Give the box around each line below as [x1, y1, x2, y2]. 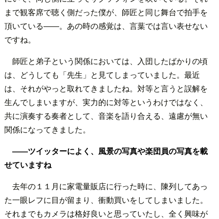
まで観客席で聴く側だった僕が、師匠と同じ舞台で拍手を [4, 6, 208, 18]
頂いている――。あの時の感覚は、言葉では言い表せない [4, 20, 208, 31]
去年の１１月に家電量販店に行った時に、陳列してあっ [12, 180, 208, 192]
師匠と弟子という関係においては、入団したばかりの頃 [12, 55, 208, 66]
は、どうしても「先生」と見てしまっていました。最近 [4, 68, 200, 80]
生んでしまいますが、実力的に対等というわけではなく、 [4, 96, 208, 108]
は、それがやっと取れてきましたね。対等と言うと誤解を [4, 82, 208, 94]
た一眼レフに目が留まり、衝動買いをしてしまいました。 [4, 194, 208, 205]
